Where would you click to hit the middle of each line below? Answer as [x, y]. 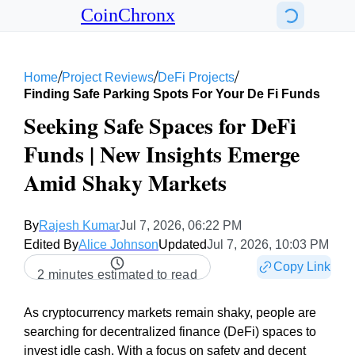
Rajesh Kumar [79, 225]
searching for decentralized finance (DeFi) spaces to [170, 332]
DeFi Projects [196, 77]
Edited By [51, 244]
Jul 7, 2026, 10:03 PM [268, 244]
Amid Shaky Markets [125, 183]
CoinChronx [128, 15]
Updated [183, 244]
